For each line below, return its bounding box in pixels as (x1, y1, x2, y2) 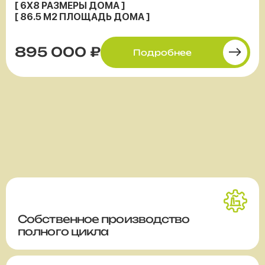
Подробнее (133, 47, 192, 57)
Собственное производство (18, 212, 190, 226)
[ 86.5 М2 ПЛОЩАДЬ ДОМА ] (15, 11, 150, 22)
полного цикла (18, 225, 109, 238)
